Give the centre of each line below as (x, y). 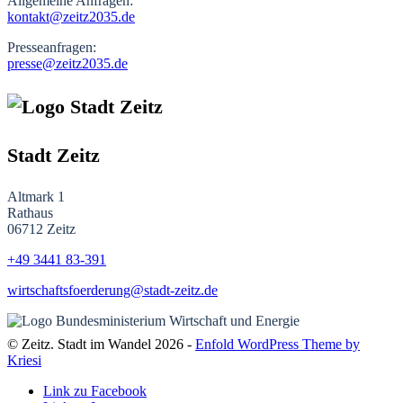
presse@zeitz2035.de (67, 63)
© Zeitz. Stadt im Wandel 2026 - (101, 344)
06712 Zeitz (41, 228)
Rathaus (30, 212)
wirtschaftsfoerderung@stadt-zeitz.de (112, 290)
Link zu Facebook (95, 390)
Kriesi (24, 360)
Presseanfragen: (52, 47)
